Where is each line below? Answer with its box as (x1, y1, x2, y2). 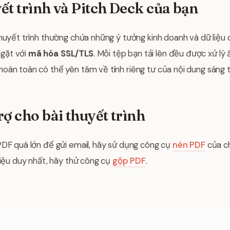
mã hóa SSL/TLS (28, 48, 93, 59)
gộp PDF (112, 155, 146, 166)
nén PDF (172, 139, 205, 150)
